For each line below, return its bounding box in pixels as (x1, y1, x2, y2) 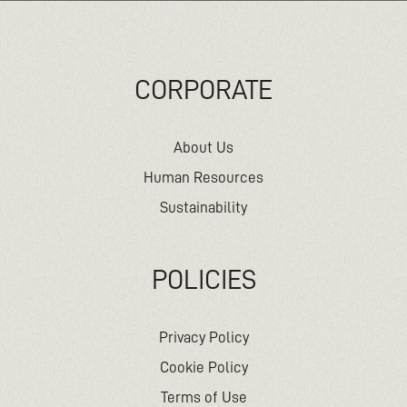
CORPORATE (134, 76, 273, 104)
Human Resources (144, 170, 263, 185)
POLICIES (151, 266, 256, 293)
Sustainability (160, 200, 247, 215)
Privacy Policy (158, 330, 249, 345)
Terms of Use (160, 390, 247, 405)
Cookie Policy (159, 360, 248, 375)
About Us (174, 140, 233, 155)
